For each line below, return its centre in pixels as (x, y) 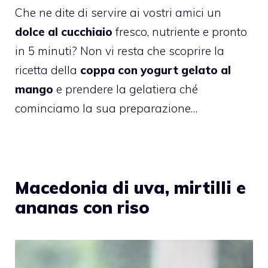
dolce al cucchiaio (64, 31)
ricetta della (46, 70)
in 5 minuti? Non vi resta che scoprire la (120, 51)
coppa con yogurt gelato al (154, 70)
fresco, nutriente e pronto (180, 31)
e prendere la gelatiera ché (126, 89)
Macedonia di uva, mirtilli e (130, 187)
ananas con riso (82, 207)
